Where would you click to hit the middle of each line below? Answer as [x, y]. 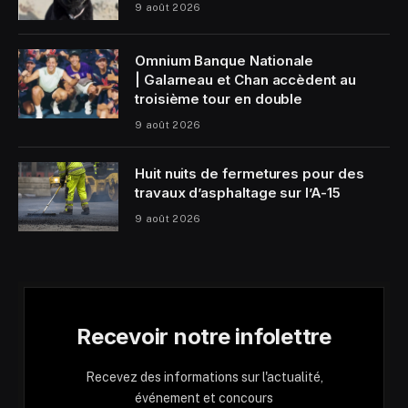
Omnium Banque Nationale [224, 61]
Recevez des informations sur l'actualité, [204, 377]
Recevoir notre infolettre [204, 337]
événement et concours [204, 398]
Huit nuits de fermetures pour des [250, 174]
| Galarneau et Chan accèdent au [245, 80]
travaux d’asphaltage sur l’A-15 [238, 193]
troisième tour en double [219, 99]
